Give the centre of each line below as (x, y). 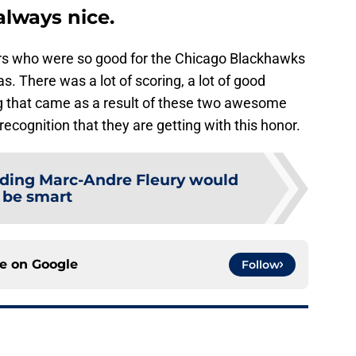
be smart (37, 197)
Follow (261, 265)
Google (55, 265)
